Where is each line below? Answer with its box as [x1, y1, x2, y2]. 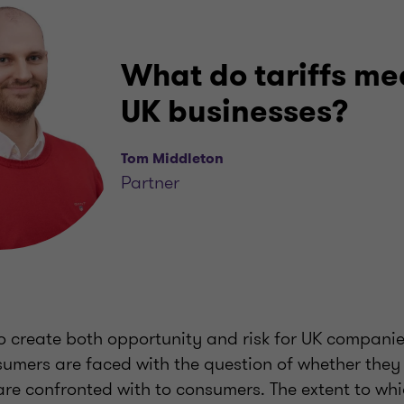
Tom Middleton [121, 149, 224, 169]
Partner [121, 170, 179, 196]
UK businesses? [121, 91, 348, 133]
